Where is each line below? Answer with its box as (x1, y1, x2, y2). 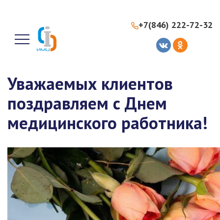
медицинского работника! (7, 111, 208, 134)
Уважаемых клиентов (7, 72, 173, 95)
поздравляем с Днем (7, 92, 167, 114)
